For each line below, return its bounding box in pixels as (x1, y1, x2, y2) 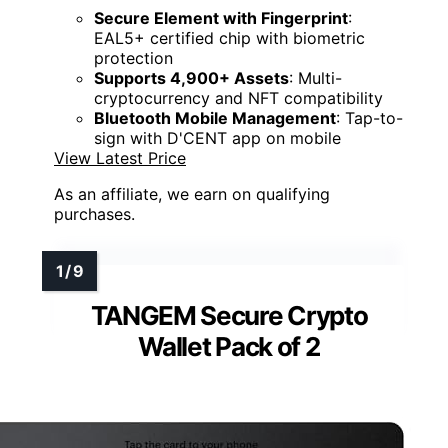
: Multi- (289, 67, 342, 88)
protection (94, 47, 173, 68)
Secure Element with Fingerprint (94, 7, 348, 28)
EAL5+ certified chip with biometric (94, 27, 365, 48)
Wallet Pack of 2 (138, 330, 320, 362)
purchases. (54, 203, 135, 224)
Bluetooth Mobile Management (94, 107, 336, 128)
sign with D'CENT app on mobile (94, 127, 341, 148)
